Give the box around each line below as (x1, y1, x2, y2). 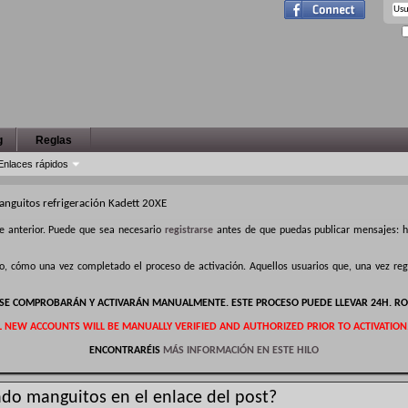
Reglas (36, 134, 72, 147)
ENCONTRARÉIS (89, 345, 163, 356)
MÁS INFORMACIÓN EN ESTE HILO (163, 345, 319, 356)
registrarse (165, 225, 214, 236)
